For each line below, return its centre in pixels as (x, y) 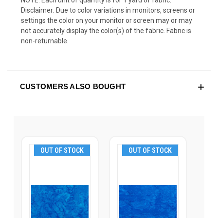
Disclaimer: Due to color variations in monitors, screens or (108, 10)
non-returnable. (45, 41)
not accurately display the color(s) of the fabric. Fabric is (106, 31)
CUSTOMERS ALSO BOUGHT (73, 87)
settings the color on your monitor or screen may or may (107, 21)
